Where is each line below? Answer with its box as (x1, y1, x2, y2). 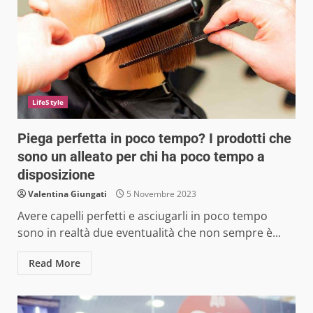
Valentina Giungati (28, 187, 107, 200)
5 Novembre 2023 (124, 187, 196, 200)
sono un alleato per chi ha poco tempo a (17, 147, 265, 165)
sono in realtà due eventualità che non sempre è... (17, 224, 281, 240)
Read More (29, 256, 80, 270)
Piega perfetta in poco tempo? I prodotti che (17, 129, 291, 147)
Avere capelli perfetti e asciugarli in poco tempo (17, 208, 268, 224)
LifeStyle (32, 96, 64, 107)
